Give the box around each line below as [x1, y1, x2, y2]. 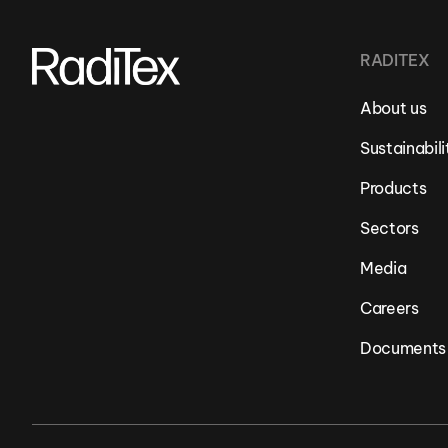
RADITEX [359, 49, 430, 70]
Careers [359, 297, 419, 318]
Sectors [359, 217, 419, 238]
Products [359, 177, 427, 198]
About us [359, 97, 427, 118]
